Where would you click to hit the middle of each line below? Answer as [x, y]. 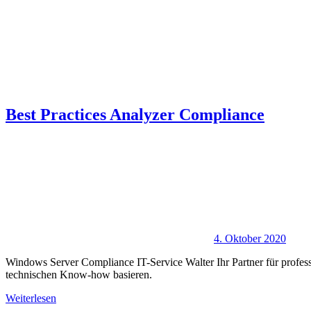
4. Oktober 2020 [250, 238]
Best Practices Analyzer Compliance [135, 115]
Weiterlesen [31, 298]
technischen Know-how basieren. [79, 274]
